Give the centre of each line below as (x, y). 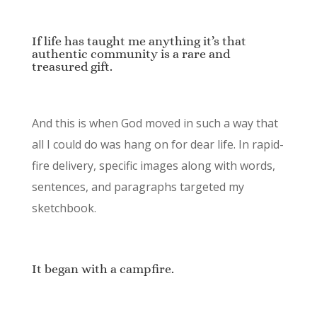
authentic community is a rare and (131, 54)
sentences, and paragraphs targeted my (138, 187)
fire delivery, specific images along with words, (153, 166)
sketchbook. (64, 208)
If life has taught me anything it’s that (139, 41)
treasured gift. (72, 67)
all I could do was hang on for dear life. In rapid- (157, 145)
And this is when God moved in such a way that (155, 123)
